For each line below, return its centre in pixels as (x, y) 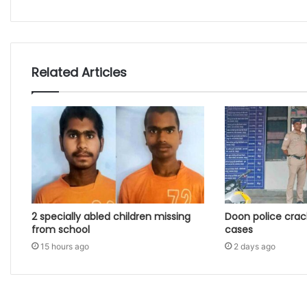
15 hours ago (65, 247)
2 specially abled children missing (111, 217)
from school (61, 230)
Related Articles (79, 73)
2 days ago (254, 247)
